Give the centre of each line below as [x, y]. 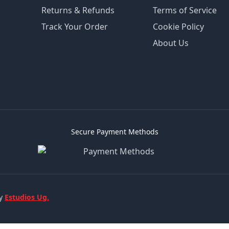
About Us [170, 43]
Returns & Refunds [78, 10]
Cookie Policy [178, 26]
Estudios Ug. [27, 197]
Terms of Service [185, 10]
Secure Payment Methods [114, 131]
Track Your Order [75, 26]
